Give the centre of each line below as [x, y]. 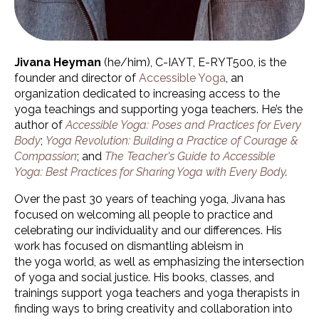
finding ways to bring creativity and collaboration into [153, 309]
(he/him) [127, 63]
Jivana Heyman [59, 63]
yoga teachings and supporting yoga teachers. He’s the [158, 110]
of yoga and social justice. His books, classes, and [144, 278]
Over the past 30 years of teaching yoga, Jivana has [150, 199]
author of [40, 125]
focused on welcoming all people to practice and [143, 215]
